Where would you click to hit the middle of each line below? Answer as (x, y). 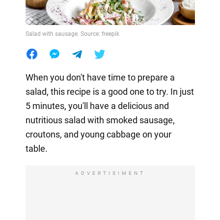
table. (36, 148)
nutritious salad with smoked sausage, (100, 120)
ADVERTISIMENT (110, 173)
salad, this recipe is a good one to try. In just (110, 91)
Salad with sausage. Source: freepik (72, 34)
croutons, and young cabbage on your (98, 134)
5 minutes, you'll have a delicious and (97, 106)
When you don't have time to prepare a (100, 77)
